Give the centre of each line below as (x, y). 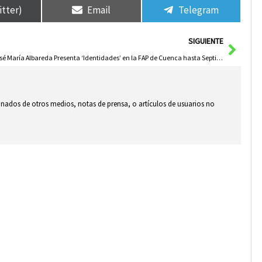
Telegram (199, 10)
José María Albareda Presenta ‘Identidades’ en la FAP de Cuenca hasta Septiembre (219, 58)
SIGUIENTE (206, 42)
